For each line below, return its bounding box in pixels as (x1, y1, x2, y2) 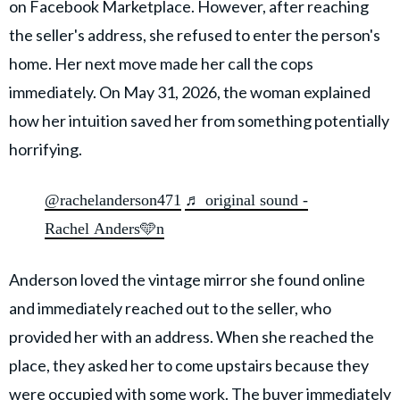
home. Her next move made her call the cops (9, 53, 313, 73)
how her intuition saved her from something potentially (9, 110, 389, 130)
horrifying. (9, 138, 82, 159)
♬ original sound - (185, 190, 308, 209)
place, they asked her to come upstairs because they (9, 354, 369, 375)
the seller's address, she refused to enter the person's (9, 24, 380, 45)
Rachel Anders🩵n (45, 219, 164, 237)
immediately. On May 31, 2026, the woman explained (9, 81, 371, 102)
